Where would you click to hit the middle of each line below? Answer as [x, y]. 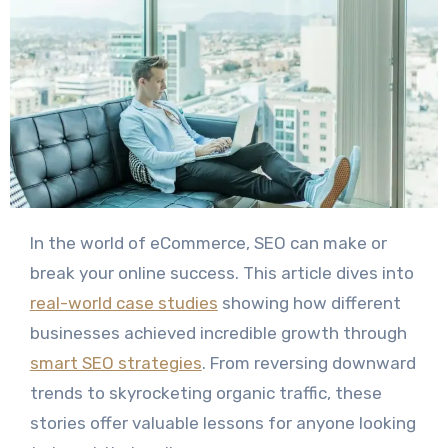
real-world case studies [123, 303]
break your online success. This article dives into [221, 273]
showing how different [309, 303]
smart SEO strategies [115, 363]
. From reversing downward [308, 363]
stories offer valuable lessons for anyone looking [222, 423]
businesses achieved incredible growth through [218, 333]
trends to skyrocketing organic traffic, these [205, 393]
